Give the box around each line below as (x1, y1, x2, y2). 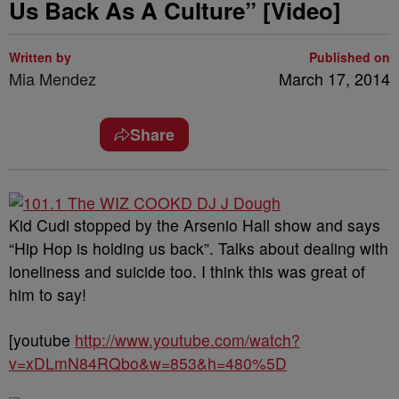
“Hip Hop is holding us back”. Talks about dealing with (9, 237, 388, 259)
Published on (309, 48, 390, 66)
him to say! (9, 283, 86, 305)
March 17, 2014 (279, 67, 390, 90)
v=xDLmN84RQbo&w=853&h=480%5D (9, 352, 287, 374)
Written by (9, 48, 71, 66)
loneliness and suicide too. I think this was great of (9, 260, 365, 282)
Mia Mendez (9, 67, 96, 90)
